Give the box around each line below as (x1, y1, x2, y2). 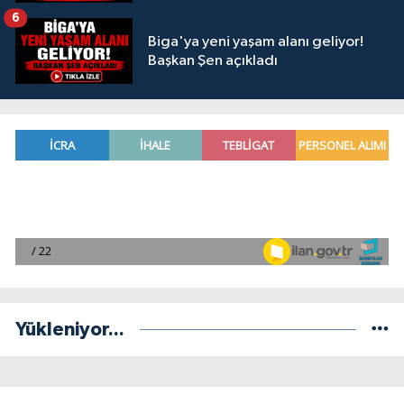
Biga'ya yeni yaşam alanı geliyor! (148, 33, 363, 50)
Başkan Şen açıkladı (148, 52, 278, 69)
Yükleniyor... (15, 320, 124, 340)
